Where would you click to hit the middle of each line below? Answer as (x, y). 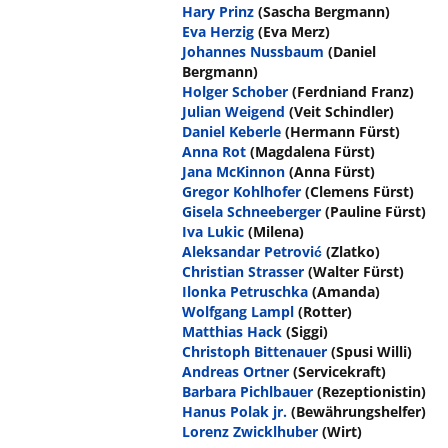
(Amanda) (345, 291)
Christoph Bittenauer (254, 351)
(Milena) (275, 231)
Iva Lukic (212, 231)
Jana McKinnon (233, 171)
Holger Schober (234, 91)
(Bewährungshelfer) (358, 411)
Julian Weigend (233, 111)
